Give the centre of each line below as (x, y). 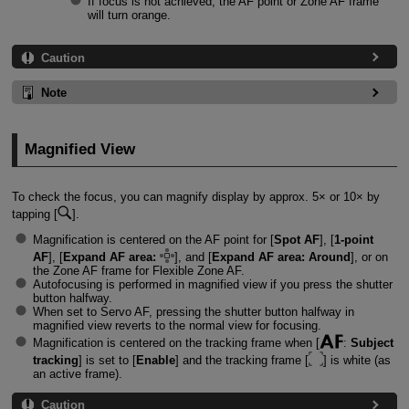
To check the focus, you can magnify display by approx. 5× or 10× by (195, 197)
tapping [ (34, 215)
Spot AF (296, 240)
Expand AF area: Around (281, 257)
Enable (155, 361)
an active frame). (77, 374)
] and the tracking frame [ (241, 361)
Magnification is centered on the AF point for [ (153, 240)
